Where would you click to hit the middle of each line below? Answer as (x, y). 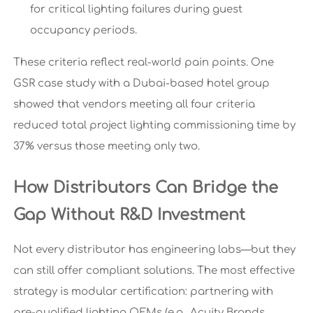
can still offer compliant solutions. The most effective (154, 271)
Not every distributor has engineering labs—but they (154, 250)
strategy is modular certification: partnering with (143, 292)
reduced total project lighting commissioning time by (154, 126)
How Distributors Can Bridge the (145, 188)
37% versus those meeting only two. (106, 147)
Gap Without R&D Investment (129, 215)
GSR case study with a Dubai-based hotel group (141, 84)
